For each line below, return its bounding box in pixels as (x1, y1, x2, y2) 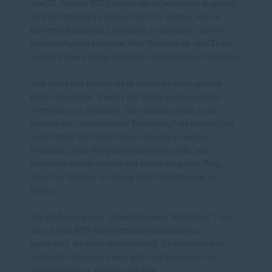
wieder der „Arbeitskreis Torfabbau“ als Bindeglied (30, 118, 234, 129)
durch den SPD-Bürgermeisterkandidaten (30, 225, 200, 236)
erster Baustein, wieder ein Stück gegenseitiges (30, 91, 221, 102)
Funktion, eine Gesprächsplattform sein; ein (30, 144, 208, 155)
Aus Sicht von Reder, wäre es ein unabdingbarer (30, 78, 222, 89)
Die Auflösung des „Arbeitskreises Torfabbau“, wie (30, 211, 232, 222)
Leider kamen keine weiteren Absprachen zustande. (30, 51, 241, 62)
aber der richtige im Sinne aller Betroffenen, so (30, 171, 218, 182)
